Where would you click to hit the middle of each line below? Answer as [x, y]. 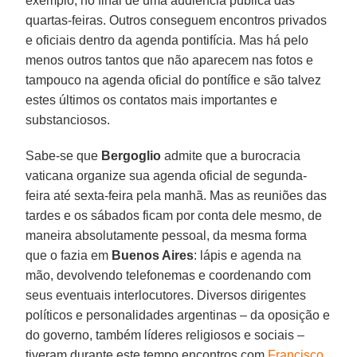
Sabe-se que [64, 155]
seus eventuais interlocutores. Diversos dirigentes [166, 295]
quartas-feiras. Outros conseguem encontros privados [177, 20]
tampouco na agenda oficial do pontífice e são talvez [174, 80]
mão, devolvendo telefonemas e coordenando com [169, 275]
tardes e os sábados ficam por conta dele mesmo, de [174, 215]
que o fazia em [69, 255]
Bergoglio [131, 155]
